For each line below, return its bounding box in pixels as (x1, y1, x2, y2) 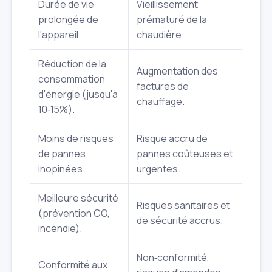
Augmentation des (137, 64, 218, 78)
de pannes (38, 147, 86, 161)
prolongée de (38, 13, 98, 27)
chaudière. (137, 28, 184, 42)
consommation (38, 72, 105, 86)
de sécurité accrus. (137, 214, 223, 228)
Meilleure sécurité (38, 191, 118, 205)
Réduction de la (38, 57, 106, 71)
